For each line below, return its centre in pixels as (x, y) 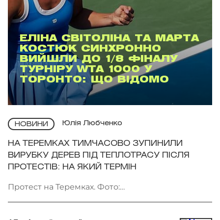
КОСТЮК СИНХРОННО (90, 49)
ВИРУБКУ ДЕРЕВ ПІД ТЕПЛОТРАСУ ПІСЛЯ (99, 155)
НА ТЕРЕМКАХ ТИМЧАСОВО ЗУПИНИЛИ (95, 143)
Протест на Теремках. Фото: (64, 187)
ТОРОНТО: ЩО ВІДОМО (94, 80)
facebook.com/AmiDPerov (59, 198)
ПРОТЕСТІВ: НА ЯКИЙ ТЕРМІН (72, 167)
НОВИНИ (31, 124)
